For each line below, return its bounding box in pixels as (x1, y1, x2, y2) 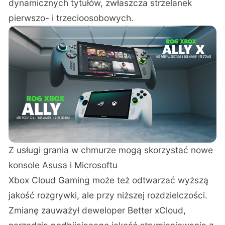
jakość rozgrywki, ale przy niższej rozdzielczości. (9, 189, 208, 200)
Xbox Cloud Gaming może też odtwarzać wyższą (9, 174, 209, 185)
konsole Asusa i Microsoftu (9, 159, 118, 170)
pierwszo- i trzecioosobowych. (9, 13, 134, 24)
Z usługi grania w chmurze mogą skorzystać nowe (9, 144, 213, 155)
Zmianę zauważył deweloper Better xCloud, (9, 204, 186, 215)
